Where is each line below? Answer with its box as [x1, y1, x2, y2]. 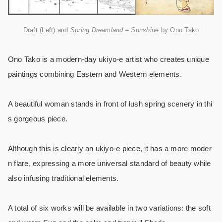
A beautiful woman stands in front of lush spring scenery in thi [8, 99, 213, 108]
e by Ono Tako [155, 26, 199, 34]
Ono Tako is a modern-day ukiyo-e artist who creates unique [8, 55, 209, 63]
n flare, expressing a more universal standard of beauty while [8, 159, 211, 167]
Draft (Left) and [23, 26, 70, 34]
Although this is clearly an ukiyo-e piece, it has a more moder [8, 144, 212, 153]
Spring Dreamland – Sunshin [70, 26, 156, 34]
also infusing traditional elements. [8, 173, 119, 182]
